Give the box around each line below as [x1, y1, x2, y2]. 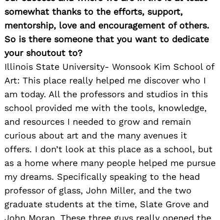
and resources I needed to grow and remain [4, 116, 191, 127]
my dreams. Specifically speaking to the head [4, 171, 200, 182]
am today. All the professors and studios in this [4, 88, 208, 99]
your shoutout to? [4, 47, 82, 58]
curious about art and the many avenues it [4, 130, 187, 140]
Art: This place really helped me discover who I [4, 75, 206, 85]
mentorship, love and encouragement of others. [4, 20, 209, 30]
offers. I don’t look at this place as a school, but [4, 143, 213, 154]
